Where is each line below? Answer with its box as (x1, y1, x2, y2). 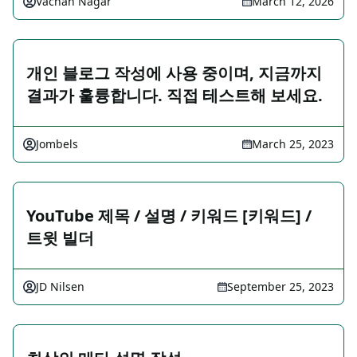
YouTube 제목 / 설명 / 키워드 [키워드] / (26, 205, 312, 227)
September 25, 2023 (227, 279, 334, 295)
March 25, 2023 (252, 136, 334, 152)
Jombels (36, 136, 78, 152)
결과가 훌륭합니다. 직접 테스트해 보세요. (26, 84, 323, 107)
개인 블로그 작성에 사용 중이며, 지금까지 (26, 62, 322, 84)
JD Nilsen (36, 279, 84, 295)
